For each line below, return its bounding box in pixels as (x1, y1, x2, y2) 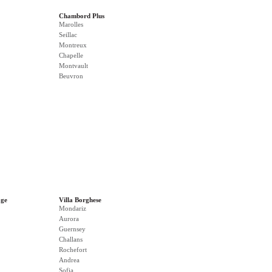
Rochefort (59, 246, 87, 253)
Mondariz (59, 205, 86, 212)
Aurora (59, 215, 79, 222)
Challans (59, 236, 83, 243)
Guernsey (59, 225, 86, 233)
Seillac (59, 31, 77, 38)
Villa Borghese (59, 196, 101, 203)
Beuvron (59, 72, 83, 80)
